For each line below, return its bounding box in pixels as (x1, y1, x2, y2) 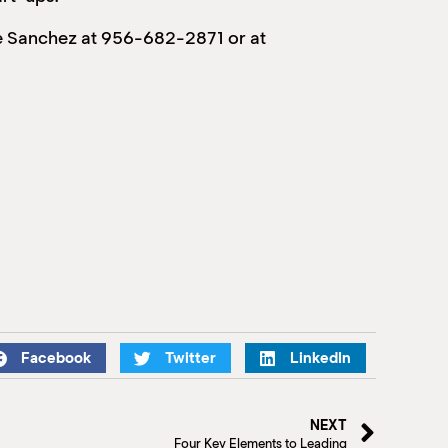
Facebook (21, 349, 91, 368)
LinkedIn (290, 349, 351, 368)
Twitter (165, 349, 216, 368)
